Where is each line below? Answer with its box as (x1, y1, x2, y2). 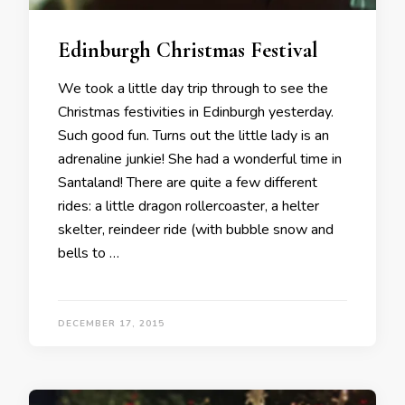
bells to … (58, 243, 119, 263)
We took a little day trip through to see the (58, 79, 328, 99)
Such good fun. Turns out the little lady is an (58, 126, 329, 146)
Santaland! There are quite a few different (58, 173, 317, 193)
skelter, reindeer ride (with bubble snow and (58, 220, 334, 240)
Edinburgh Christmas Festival (58, 37, 318, 63)
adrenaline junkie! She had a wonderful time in (58, 149, 342, 169)
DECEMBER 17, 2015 (58, 317, 165, 330)
